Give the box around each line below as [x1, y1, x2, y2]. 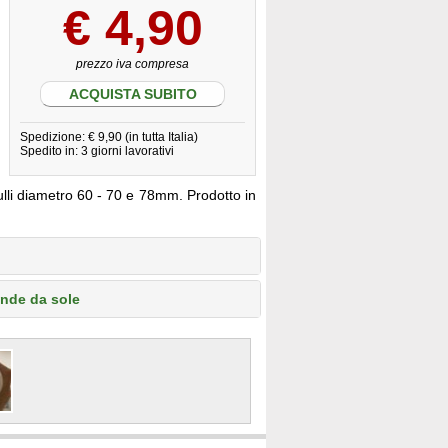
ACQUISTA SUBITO [68, 86, 197, 102]
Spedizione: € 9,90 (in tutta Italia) [20, 130, 198, 144]
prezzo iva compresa [76, 57, 189, 71]
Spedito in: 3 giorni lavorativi [20, 144, 174, 158]
